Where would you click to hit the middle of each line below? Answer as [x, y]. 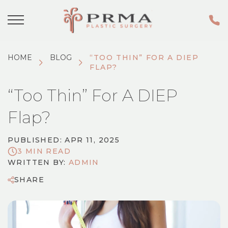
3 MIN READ [44, 151]
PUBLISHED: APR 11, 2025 [64, 140]
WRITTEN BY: [38, 162]
